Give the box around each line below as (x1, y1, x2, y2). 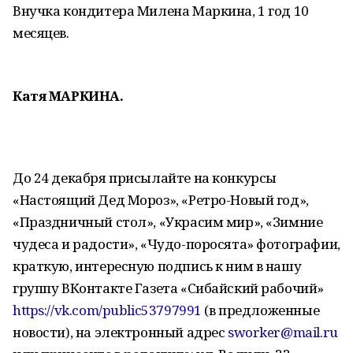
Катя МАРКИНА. (13, 87, 124, 105)
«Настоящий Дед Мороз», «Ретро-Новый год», (13, 191, 309, 209)
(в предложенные (201, 301, 320, 319)
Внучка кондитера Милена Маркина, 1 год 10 (13, 2, 309, 20)
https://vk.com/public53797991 (13, 301, 202, 319)
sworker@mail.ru (227, 323, 338, 341)
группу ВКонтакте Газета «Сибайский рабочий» (13, 279, 324, 297)
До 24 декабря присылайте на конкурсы (13, 169, 277, 187)
